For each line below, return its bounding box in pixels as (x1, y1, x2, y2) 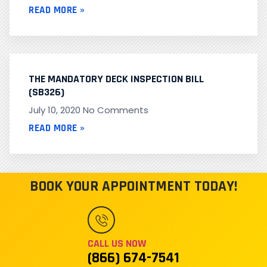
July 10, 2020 (29, 104, 83, 117)
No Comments (83, 104, 148, 117)
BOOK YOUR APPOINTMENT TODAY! (30, 177, 237, 197)
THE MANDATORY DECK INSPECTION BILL (29, 72, 204, 86)
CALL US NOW (88, 237, 146, 251)
